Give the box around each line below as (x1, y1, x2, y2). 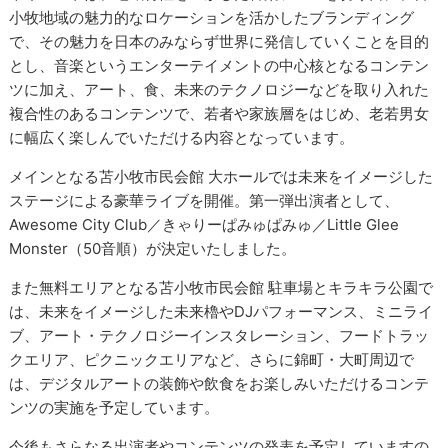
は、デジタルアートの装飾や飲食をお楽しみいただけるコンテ (9, 373, 430, 393)
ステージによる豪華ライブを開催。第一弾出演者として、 (9, 190, 400, 210)
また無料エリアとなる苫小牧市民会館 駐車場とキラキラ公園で (9, 277, 434, 297)
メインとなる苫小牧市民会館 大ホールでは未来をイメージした (9, 166, 434, 186)
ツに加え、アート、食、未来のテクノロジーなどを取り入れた (9, 79, 430, 99)
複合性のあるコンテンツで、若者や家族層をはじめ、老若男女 (9, 103, 430, 123)
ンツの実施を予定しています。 (9, 397, 220, 417)
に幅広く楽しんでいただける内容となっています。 (9, 127, 355, 147)
